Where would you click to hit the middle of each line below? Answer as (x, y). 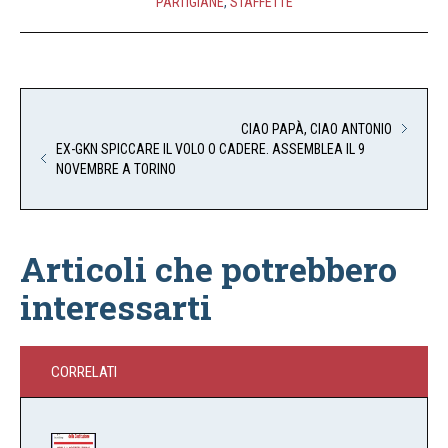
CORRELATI (84, 371)
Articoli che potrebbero (208, 268)
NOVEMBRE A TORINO (116, 168)
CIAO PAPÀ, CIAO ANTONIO (316, 128)
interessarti (116, 306)
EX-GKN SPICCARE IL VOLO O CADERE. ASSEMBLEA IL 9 (210, 148)
